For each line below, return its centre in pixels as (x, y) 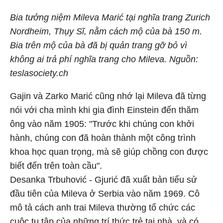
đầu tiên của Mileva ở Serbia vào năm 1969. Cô (105, 194)
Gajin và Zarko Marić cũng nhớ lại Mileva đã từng (108, 96)
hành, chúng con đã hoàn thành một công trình (103, 138)
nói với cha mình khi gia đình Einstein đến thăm (104, 110)
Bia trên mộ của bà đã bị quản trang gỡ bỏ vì (99, 45)
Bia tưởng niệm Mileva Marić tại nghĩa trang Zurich (110, 17)
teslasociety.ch (39, 73)
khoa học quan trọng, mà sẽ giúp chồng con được (109, 152)
